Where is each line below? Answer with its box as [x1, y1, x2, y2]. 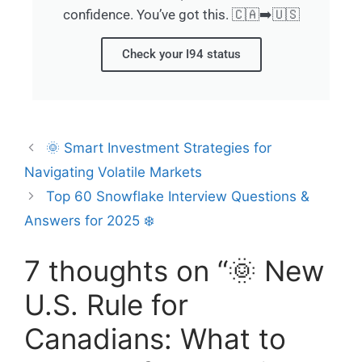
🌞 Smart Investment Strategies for [46, 140, 272, 157]
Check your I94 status [121, 47, 241, 62]
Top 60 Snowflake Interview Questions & [46, 188, 310, 205]
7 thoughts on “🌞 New [24, 253, 324, 288]
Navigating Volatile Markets [24, 164, 202, 181]
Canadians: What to [24, 321, 286, 356]
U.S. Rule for [24, 287, 188, 322]
